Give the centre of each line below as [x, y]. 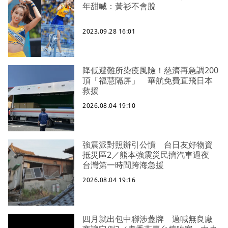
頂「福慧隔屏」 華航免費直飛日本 [148, 81]
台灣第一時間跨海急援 [123, 165]
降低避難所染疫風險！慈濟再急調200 [150, 70]
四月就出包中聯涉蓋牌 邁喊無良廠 [148, 219]
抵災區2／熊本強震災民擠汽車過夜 [150, 155]
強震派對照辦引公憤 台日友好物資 [148, 145]
